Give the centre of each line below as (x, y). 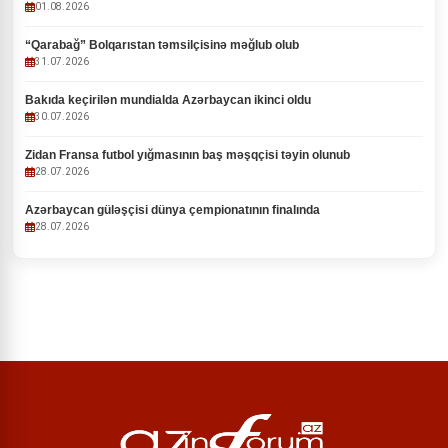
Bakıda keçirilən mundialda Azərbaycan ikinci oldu (168, 100)
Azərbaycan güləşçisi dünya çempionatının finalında (172, 210)
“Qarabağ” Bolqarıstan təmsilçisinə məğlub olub (162, 45)
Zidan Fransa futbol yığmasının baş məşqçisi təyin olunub (187, 155)
